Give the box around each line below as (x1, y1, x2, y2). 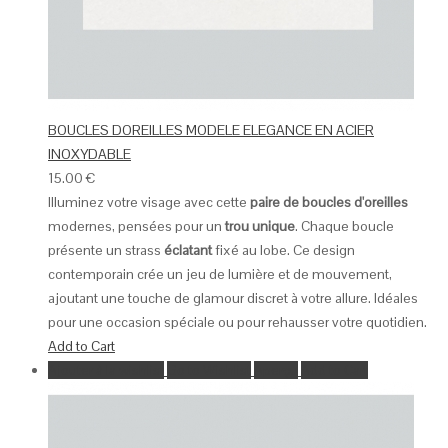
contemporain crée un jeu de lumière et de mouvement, (48, 265, 392, 284)
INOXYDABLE (48, 145, 131, 164)
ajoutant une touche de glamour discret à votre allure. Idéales (48, 289, 418, 308)
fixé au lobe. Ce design (212, 241, 355, 260)
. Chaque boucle (295, 217, 394, 236)
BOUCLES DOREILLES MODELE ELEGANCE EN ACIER (48, 121, 374, 140)
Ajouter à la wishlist (48, 361, 164, 380)
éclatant (161, 241, 212, 260)
